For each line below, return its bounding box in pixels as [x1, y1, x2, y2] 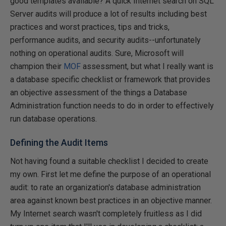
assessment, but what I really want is [81, 62, 213, 71]
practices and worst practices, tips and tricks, [10, 22, 169, 32]
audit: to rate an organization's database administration [10, 183, 201, 192]
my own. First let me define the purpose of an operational [10, 169, 211, 179]
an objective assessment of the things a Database [10, 88, 187, 97]
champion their [10, 62, 64, 71]
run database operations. [10, 114, 97, 124]
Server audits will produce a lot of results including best [10, 9, 207, 19]
